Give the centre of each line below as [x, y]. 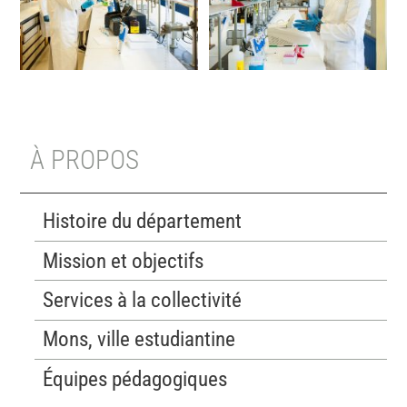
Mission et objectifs [124, 261]
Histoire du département [143, 222]
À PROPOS [85, 159]
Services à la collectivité [143, 301]
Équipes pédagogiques [135, 379]
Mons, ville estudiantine [139, 340]
